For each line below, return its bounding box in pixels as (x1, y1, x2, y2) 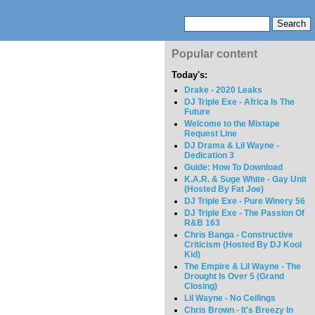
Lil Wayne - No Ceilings (184, 293, 276, 304)
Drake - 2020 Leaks (184, 85, 263, 96)
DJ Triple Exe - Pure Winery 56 (184, 196, 306, 207)
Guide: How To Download (184, 162, 283, 173)
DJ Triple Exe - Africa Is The (184, 97, 295, 108)
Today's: (172, 70, 207, 81)
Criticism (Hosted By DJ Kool (184, 240, 302, 250)
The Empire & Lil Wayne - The (184, 262, 302, 272)
